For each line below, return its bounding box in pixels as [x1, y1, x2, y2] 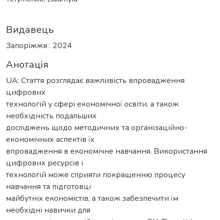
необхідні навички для [6, 204, 90, 216]
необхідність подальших [6, 110, 97, 121]
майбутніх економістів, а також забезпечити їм [6, 192, 178, 204]
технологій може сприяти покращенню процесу [6, 169, 185, 180]
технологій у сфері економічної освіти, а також [6, 98, 179, 110]
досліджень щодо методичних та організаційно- [6, 122, 188, 133]
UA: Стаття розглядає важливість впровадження [6, 75, 185, 86]
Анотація [6, 57, 49, 71]
